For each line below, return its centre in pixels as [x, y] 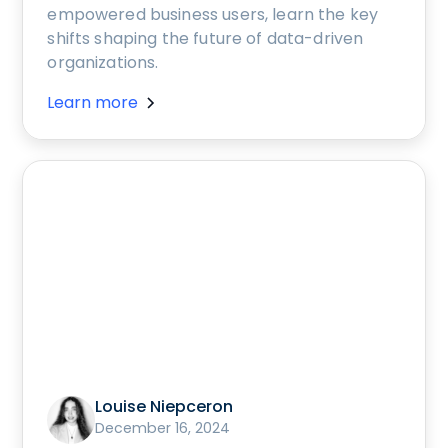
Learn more [93, 102]
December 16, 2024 [163, 428]
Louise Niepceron [164, 407]
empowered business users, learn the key [213, 14]
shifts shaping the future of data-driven [205, 38]
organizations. [103, 62]
